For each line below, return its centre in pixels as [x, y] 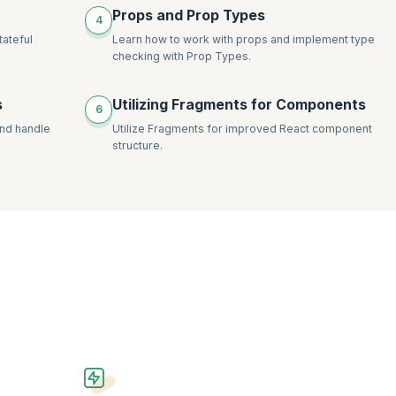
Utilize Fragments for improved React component [243, 129]
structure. [138, 146]
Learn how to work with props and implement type [244, 40]
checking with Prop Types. [182, 57]
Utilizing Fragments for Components [240, 105]
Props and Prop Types [189, 16]
